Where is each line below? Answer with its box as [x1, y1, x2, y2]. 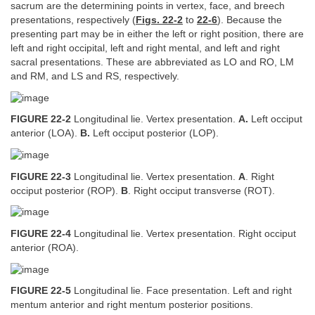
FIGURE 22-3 [11, 171, 71, 182]
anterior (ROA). [11, 242, 79, 253]
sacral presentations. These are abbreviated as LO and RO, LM [11, 56, 294, 67]
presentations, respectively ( [11, 14, 136, 25]
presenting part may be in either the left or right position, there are [11, 28, 304, 39]
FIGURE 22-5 [11, 285, 71, 297]
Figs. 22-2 [136, 14, 183, 25]
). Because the [217, 14, 282, 25]
